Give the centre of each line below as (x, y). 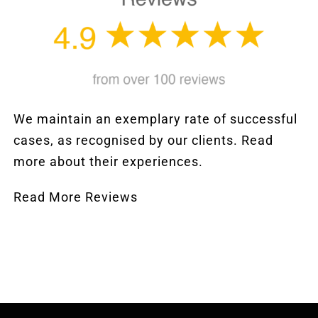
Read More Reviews (76, 197)
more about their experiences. (109, 161)
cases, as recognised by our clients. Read (144, 140)
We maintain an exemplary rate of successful (156, 119)
